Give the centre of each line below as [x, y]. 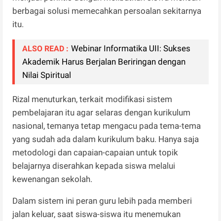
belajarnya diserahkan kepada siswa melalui [94, 166]
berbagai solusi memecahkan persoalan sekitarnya [107, 11]
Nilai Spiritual [47, 75]
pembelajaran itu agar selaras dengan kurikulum [102, 113]
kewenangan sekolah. [57, 179]
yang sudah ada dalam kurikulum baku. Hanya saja [106, 139]
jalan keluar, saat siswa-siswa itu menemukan [97, 214]
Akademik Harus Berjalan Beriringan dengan [104, 62]
